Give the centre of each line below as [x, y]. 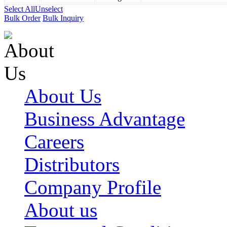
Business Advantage [105, 119]
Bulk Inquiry [63, 18]
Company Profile [93, 187]
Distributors [72, 165]
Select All [20, 9]
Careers [54, 142]
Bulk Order [22, 18]
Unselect [49, 9]
